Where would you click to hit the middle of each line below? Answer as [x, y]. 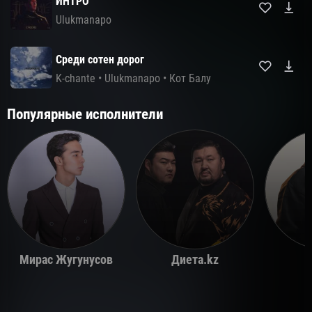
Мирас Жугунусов [66, 259]
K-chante [76, 78]
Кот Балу [190, 78]
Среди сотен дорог [100, 60]
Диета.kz [195, 259]
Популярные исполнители [85, 114]
